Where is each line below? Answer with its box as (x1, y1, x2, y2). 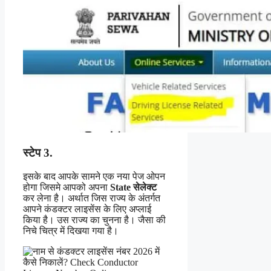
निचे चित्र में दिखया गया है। (23, 225, 119, 236)
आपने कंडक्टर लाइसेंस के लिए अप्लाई (23, 203, 151, 214)
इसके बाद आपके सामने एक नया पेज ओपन (23, 171, 165, 181)
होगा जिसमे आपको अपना (23, 181, 110, 192)
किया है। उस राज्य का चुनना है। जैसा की (23, 214, 166, 225)
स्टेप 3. (23, 146, 53, 159)
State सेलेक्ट (110, 181, 157, 192)
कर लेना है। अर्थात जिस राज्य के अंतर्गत (23, 192, 160, 203)
